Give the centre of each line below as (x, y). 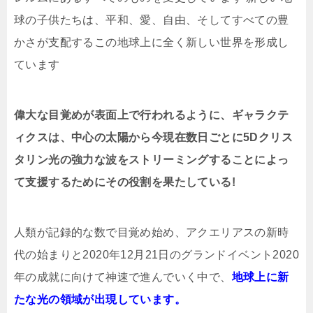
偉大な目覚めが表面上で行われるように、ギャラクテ (152, 115)
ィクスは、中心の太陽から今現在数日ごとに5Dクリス (153, 138)
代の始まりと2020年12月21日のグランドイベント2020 (156, 255)
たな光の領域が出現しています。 (100, 300)
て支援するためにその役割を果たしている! (125, 182)
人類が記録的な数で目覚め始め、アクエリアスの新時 (152, 233)
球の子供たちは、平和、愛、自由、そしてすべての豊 (152, 20)
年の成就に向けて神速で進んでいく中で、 (123, 277)
